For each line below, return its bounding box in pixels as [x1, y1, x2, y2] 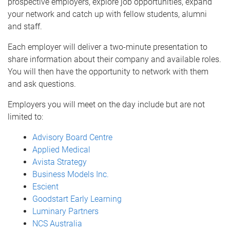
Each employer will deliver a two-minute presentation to [8, 42, 207, 52]
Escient [32, 182, 59, 191]
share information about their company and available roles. [8, 54, 221, 64]
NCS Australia [32, 219, 82, 228]
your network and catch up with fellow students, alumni [8, 9, 207, 19]
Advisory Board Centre [32, 132, 112, 142]
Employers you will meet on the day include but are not [8, 100, 205, 109]
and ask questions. [8, 79, 76, 89]
